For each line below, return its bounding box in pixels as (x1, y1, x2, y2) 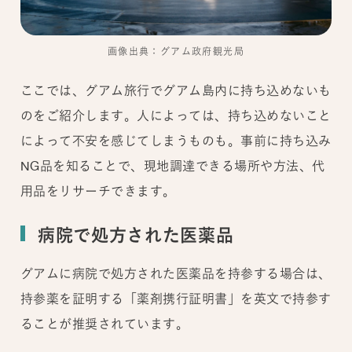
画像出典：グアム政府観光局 (107, 46, 245, 57)
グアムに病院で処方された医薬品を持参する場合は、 (20, 266, 332, 280)
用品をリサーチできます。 (20, 183, 176, 198)
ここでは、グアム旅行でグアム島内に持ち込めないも (20, 82, 332, 97)
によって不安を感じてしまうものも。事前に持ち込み (20, 133, 332, 148)
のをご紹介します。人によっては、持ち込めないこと (20, 108, 332, 123)
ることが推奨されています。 (20, 316, 189, 331)
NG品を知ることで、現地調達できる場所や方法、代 (20, 158, 325, 173)
